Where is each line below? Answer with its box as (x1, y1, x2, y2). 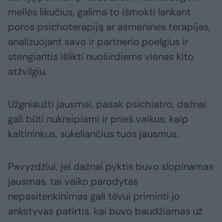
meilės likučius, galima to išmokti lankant (8, 5, 191, 19)
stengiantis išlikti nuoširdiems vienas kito (8, 50, 194, 63)
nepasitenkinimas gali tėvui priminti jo (8, 190, 180, 203)
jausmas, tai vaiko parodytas (8, 175, 138, 188)
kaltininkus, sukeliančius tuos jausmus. (8, 127, 179, 141)
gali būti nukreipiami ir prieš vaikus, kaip (8, 112, 188, 126)
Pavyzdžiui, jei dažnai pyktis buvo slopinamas (8, 160, 214, 173)
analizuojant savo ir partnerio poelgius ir (8, 35, 188, 49)
